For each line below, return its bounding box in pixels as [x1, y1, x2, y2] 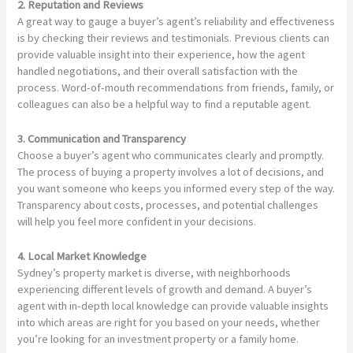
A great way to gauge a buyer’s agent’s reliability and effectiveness [17, 13, 336, 28]
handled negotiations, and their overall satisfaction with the [17, 63, 299, 78]
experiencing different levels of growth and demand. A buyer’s [17, 282, 313, 297]
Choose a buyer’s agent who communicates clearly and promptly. [17, 147, 325, 162]
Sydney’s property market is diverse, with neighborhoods [17, 266, 292, 281]
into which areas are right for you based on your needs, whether [17, 315, 321, 330]
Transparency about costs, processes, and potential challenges [17, 197, 319, 212]
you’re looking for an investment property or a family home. [17, 332, 299, 347]
